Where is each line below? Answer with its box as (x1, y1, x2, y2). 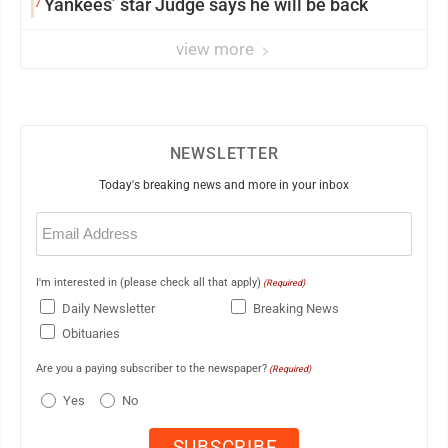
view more (176, 38, 258, 59)
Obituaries (62, 325, 120, 341)
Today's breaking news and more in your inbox (99, 177, 349, 192)
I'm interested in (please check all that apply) (36, 275, 261, 289)
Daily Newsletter (62, 300, 155, 316)
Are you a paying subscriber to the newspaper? (36, 362, 267, 376)
